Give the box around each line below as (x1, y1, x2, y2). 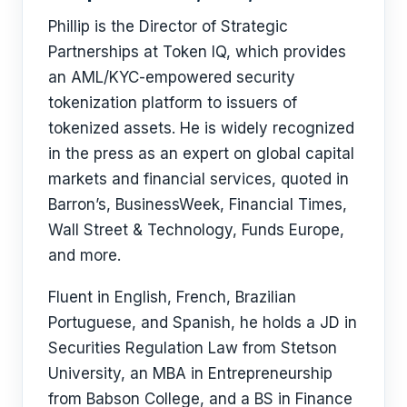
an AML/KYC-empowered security (48, 67, 295, 86)
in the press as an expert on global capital (48, 144, 354, 163)
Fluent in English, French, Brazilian (48, 288, 296, 307)
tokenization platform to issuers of (48, 93, 297, 112)
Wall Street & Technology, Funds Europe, (48, 220, 344, 239)
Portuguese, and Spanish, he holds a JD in (48, 313, 357, 333)
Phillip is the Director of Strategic (48, 16, 288, 35)
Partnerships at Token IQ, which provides (48, 42, 346, 61)
